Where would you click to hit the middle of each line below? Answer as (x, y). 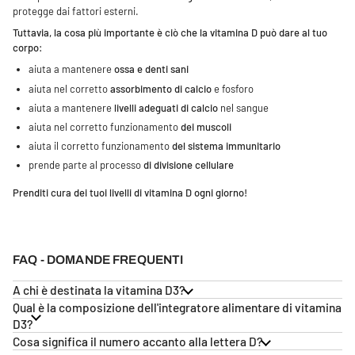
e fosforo (233, 88)
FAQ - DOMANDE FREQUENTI (98, 259)
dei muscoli (206, 127)
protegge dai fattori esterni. (76, 11)
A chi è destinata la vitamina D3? (99, 289)
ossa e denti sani (151, 69)
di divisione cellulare (189, 165)
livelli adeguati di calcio (166, 107)
